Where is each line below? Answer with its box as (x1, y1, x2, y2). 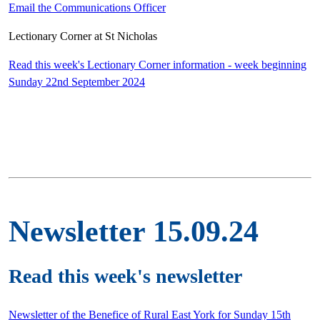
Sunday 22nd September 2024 (9, 75, 145, 88)
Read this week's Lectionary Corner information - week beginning (9, 58, 306, 71)
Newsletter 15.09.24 (9, 214, 259, 248)
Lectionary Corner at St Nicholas (9, 29, 157, 42)
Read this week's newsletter (9, 265, 242, 287)
